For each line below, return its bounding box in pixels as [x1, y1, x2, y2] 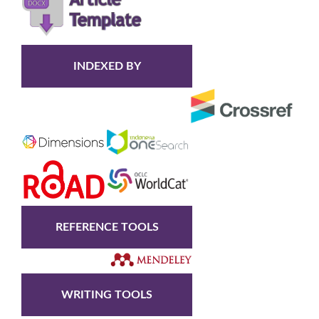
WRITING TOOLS [61, 288, 152, 300]
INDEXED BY [73, 60, 141, 72]
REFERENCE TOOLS [55, 221, 159, 233]
